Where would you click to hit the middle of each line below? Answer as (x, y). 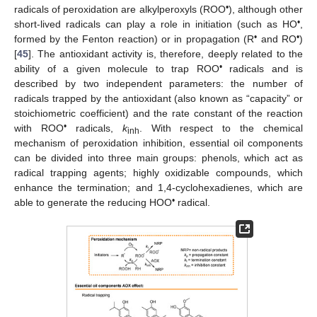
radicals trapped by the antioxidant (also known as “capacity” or (158, 98)
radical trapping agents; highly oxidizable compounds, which (158, 172)
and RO (277, 39)
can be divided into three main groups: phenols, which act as (158, 157)
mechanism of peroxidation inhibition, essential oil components (158, 143)
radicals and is (262, 68)
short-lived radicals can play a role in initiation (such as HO (156, 24)
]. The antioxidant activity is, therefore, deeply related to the (166, 53)
